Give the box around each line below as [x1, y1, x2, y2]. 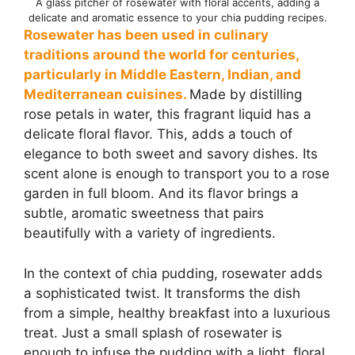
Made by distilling [189, 86, 302, 103]
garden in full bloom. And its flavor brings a [24, 185, 299, 202]
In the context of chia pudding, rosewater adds [24, 265, 323, 281]
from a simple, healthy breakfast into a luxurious [24, 304, 330, 321]
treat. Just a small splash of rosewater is [24, 324, 282, 341]
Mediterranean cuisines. [24, 86, 189, 103]
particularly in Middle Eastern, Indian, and [24, 67, 301, 83]
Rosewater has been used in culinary [24, 27, 269, 44]
